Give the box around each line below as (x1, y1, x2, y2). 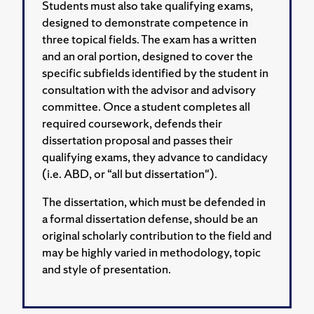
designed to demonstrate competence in (42, 13, 248, 30)
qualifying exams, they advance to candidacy (42, 148, 268, 165)
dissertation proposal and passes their (42, 131, 233, 148)
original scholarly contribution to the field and (42, 226, 272, 243)
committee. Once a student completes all (42, 97, 250, 114)
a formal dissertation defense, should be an (42, 210, 258, 226)
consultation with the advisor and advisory (42, 81, 256, 97)
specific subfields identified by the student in (42, 64, 268, 81)
